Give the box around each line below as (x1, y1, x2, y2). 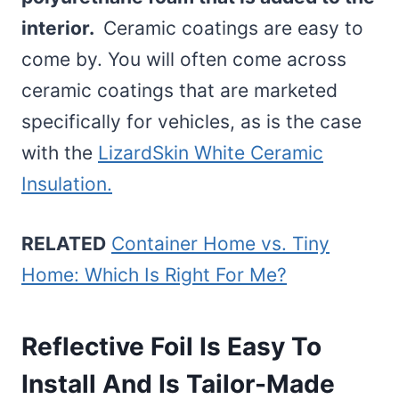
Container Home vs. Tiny (111, 232, 330, 255)
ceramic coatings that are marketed (21, 78, 338, 102)
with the (21, 141, 98, 164)
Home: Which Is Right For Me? (21, 263, 287, 286)
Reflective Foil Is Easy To (21, 330, 322, 362)
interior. (21, 16, 98, 39)
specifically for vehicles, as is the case (21, 110, 362, 133)
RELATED (21, 232, 106, 255)
